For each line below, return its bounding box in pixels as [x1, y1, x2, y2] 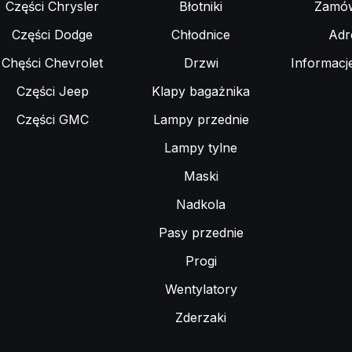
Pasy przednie [158, 225, 244, 240]
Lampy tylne [164, 140, 237, 156]
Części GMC [16, 112, 89, 127]
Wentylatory [164, 281, 237, 297]
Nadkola [176, 196, 225, 212]
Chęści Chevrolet [2, 55, 103, 71]
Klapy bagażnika [152, 83, 250, 99]
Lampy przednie [152, 112, 249, 127]
